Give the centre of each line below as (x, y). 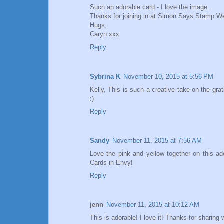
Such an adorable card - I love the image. (150, 7)
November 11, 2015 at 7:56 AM (157, 140)
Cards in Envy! (111, 162)
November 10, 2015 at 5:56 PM (168, 76)
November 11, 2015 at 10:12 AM (153, 205)
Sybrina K (105, 76)
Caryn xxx (105, 34)
